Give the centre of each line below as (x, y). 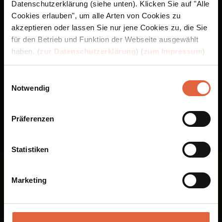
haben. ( (26, 51)
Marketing (29, 180)
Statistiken (30, 149)
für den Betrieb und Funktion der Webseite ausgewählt (105, 39)
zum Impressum (173, 51)
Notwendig (30, 88)
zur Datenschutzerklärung (88, 51)
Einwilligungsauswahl (38, 78)
